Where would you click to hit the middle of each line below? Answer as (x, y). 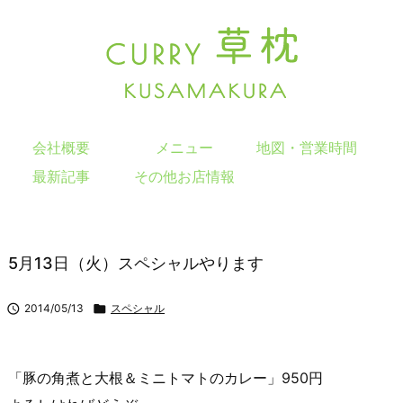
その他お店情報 (184, 176)
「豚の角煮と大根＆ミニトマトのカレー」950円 (166, 377)
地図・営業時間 (306, 147)
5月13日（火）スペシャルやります (136, 263)
